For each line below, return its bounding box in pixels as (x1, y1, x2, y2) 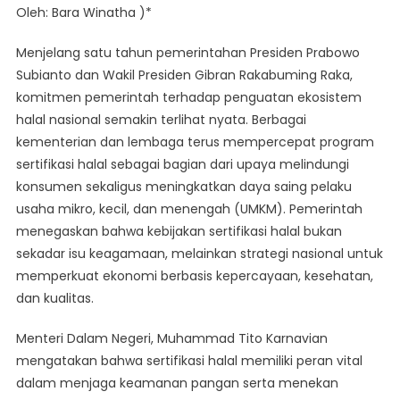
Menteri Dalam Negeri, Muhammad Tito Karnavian (15, 329, 328, 348)
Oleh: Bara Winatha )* (15, 4, 152, 22)
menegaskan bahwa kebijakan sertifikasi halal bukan (15, 222, 342, 241)
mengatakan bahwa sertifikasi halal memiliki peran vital (15, 352, 362, 371)
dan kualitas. (15, 289, 94, 308)
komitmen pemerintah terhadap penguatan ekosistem (15, 88, 362, 107)
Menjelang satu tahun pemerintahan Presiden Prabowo (15, 44, 360, 62)
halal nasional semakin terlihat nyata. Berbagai (15, 111, 306, 129)
